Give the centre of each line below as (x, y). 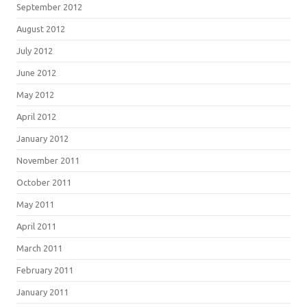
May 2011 (35, 204)
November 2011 (48, 160)
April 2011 (36, 226)
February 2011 (45, 270)
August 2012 (41, 29)
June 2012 (36, 73)
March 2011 (39, 248)
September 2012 (49, 7)
